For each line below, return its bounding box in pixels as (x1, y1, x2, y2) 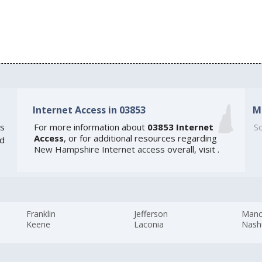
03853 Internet (147, 120, 213, 133)
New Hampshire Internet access (33, 143, 165, 155)
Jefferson (134, 208, 168, 219)
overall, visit (164, 143, 218, 155)
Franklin (26, 208, 56, 219)
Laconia (134, 218, 164, 230)
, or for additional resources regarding (63, 132, 217, 144)
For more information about (33, 120, 147, 133)
